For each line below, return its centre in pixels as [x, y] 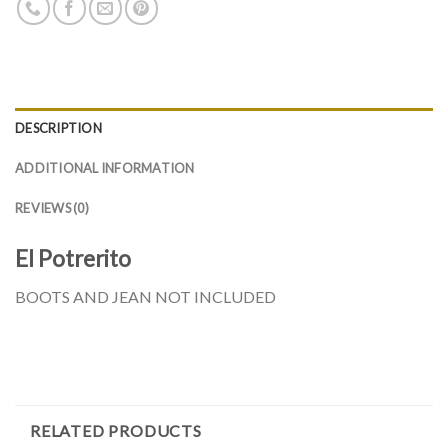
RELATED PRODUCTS [116, 431]
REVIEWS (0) [52, 207]
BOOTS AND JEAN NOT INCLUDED [145, 296]
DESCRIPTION [58, 127]
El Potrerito [73, 258]
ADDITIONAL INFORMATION [105, 167]
